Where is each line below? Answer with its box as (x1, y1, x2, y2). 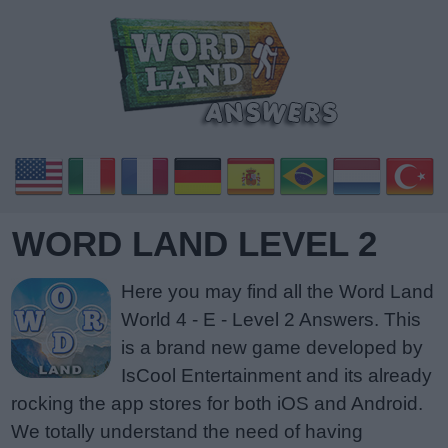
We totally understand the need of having (11, 421, 363, 442)
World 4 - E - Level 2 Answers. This (121, 309, 421, 330)
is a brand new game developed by (121, 337, 423, 358)
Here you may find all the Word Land (121, 281, 434, 302)
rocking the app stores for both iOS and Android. (11, 393, 423, 414)
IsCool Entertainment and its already (121, 365, 432, 386)
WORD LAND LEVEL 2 (12, 224, 377, 263)
